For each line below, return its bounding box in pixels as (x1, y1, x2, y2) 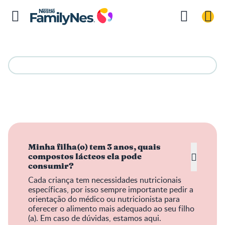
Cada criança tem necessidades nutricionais (28, 174, 181, 185)
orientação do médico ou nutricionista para (28, 193, 180, 204)
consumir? (28, 162, 74, 170)
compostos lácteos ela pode (28, 153, 142, 161)
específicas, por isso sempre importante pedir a (28, 184, 193, 195)
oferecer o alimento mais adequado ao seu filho (28, 203, 194, 214)
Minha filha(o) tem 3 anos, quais (28, 143, 161, 151)
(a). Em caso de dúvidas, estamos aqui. (28, 212, 161, 223)
